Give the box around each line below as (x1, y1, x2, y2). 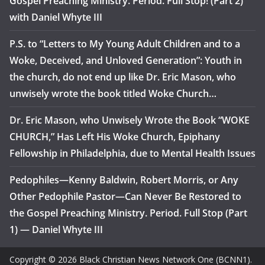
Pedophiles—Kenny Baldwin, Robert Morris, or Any (9, 173, 238, 186)
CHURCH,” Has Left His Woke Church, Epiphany (9, 130, 220, 143)
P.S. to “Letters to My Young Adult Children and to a (9, 37, 240, 50)
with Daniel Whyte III (9, 11, 102, 24)
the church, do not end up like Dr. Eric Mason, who (9, 70, 236, 83)
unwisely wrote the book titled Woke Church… (9, 87, 216, 100)
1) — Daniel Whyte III (9, 223, 103, 236)
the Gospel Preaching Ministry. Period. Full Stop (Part (9, 206, 247, 219)
